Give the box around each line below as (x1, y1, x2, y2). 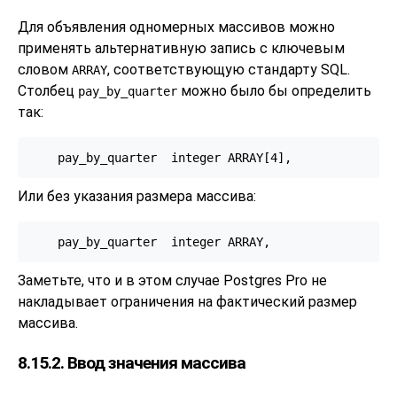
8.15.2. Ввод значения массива (18, 352, 245, 373)
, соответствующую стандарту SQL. (107, 61, 350, 79)
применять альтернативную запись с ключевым (18, 40, 345, 58)
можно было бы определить (177, 82, 371, 100)
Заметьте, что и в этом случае (18, 272, 223, 290)
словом (18, 61, 72, 79)
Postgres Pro (223, 272, 307, 290)
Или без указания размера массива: (18, 188, 256, 206)
